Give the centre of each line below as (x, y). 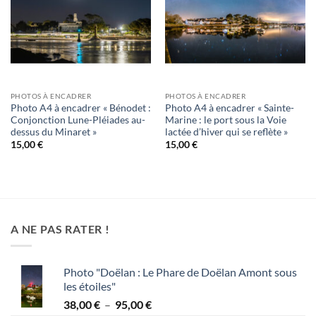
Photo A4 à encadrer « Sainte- (229, 108)
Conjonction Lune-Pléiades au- (78, 120)
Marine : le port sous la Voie (225, 120)
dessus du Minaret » (53, 132)
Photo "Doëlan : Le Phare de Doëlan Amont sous (180, 272)
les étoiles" (90, 286)
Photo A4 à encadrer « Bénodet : (80, 108)
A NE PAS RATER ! (60, 229)
